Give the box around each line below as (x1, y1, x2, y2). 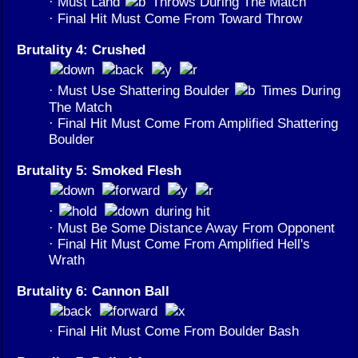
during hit (151, 202, 210, 219)
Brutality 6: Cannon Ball (17, 282, 169, 299)
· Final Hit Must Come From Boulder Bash (49, 322, 299, 339)
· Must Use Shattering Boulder (49, 82, 233, 98)
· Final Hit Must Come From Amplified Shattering (49, 114, 338, 131)
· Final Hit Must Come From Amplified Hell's (49, 235, 310, 252)
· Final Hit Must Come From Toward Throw (49, 10, 302, 26)
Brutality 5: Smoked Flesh (17, 161, 181, 178)
